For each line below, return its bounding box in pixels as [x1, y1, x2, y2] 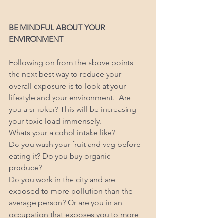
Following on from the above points [9, 58, 135, 68]
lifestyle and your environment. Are [9, 93, 133, 103]
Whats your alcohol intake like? [9, 128, 117, 138]
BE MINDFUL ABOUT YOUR [9, 23, 107, 33]
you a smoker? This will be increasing [9, 105, 138, 114]
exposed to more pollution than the [9, 186, 135, 196]
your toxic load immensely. [9, 116, 104, 126]
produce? [9, 163, 44, 173]
